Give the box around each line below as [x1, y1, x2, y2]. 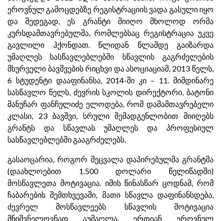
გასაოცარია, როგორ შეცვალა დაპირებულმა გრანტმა [7, 154, 214, 164]
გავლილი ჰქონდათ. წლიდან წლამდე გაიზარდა [7, 40, 214, 49]
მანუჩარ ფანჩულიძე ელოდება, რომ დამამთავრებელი [7, 99, 214, 109]
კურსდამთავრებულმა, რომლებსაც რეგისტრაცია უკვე [7, 28, 214, 37]
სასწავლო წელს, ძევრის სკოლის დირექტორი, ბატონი [7, 87, 214, 97]
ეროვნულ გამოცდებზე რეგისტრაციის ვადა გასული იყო [7, 4, 214, 14]
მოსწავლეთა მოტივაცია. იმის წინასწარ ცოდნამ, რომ [7, 178, 214, 187]
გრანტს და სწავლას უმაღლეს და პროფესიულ [7, 123, 214, 132]
